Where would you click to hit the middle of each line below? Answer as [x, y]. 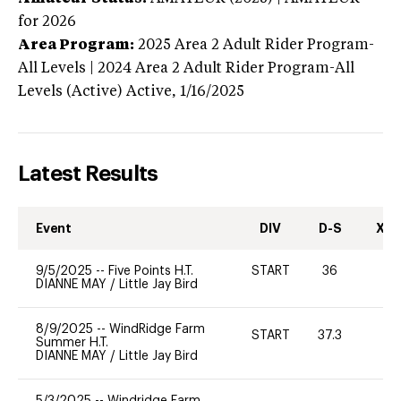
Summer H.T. [72, 342]
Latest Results [88, 173]
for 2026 [47, 22]
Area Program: [76, 45]
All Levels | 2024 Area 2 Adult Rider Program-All [186, 68]
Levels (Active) [70, 92]
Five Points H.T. [151, 271]
